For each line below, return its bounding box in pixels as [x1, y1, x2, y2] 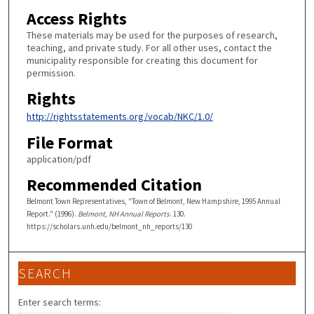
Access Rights [26, 8, 127, 29]
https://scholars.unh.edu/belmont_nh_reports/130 [26, 221, 192, 231]
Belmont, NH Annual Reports [77, 208, 170, 219]
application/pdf [26, 153, 91, 166]
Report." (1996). [26, 208, 78, 219]
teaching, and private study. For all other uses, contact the [26, 41, 272, 54]
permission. [26, 67, 76, 79]
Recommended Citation [26, 173, 202, 196]
